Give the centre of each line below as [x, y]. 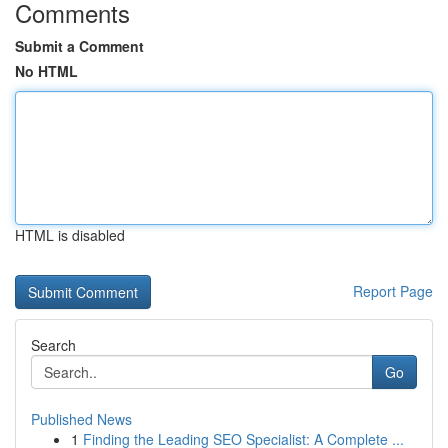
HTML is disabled [70, 235]
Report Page [393, 291]
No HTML [46, 71]
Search [53, 345]
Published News [81, 419]
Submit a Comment [79, 46]
